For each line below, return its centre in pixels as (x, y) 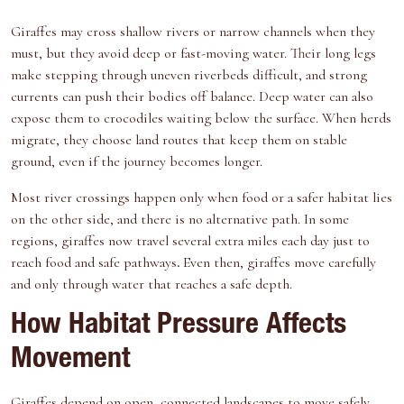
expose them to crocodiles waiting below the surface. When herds (201, 119)
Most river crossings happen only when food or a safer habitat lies (202, 198)
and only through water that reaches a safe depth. (151, 285)
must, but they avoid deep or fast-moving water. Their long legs (193, 54)
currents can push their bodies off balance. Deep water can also (192, 97)
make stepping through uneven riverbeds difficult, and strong (189, 75)
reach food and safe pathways (94, 263)
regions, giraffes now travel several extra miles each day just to (190, 241)
